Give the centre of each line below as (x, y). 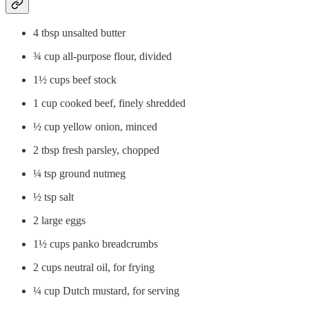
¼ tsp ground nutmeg (79, 174)
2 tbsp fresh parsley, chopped (96, 150)
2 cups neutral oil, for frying (94, 268)
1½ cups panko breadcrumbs (96, 244)
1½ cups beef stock (75, 80)
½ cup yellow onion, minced (95, 127)
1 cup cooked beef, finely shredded (109, 103)
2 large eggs (59, 221)
